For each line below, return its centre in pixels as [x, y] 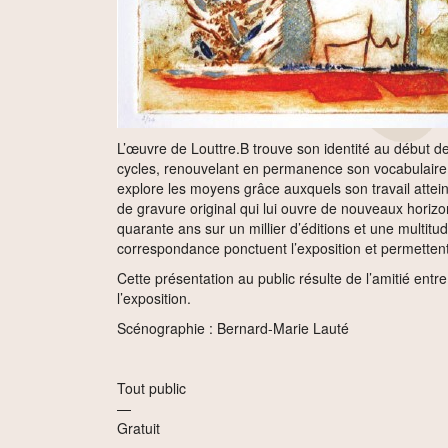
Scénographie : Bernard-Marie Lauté [233, 328]
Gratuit [138, 428]
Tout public [151, 388]
